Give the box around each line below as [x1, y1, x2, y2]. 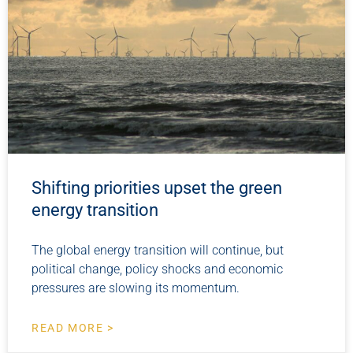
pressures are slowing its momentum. [32, 281, 240, 296]
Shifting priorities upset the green [32, 178, 282, 199]
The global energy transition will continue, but [32, 243, 284, 258]
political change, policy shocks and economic [32, 262, 283, 277]
